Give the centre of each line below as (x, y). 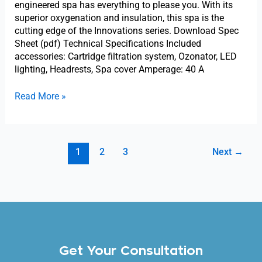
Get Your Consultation (131, 251)
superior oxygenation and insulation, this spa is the (119, 18)
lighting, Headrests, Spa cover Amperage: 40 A (109, 69)
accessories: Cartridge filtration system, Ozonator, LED (125, 56)
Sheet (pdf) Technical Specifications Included (108, 43)
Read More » (40, 96)
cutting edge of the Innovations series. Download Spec (126, 30)
